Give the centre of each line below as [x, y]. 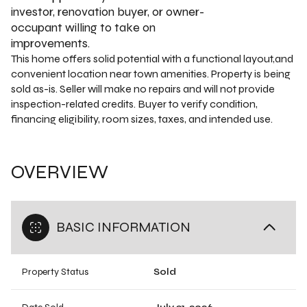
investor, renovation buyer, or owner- [108, 12]
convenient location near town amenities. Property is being [151, 74]
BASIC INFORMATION [123, 227]
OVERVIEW [60, 172]
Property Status [55, 272]
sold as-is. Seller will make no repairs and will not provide [143, 89]
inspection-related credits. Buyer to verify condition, [134, 104]
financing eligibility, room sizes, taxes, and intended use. [142, 119]
